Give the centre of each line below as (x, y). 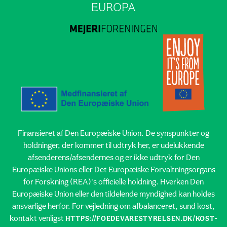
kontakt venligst (37, 219)
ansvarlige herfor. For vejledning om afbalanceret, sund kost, (113, 206)
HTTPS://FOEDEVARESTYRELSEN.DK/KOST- (141, 219)
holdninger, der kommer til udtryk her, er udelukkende (113, 146)
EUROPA (113, 8)
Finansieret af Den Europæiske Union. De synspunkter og (113, 134)
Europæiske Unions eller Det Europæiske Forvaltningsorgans (113, 170)
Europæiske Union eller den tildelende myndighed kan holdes (113, 194)
